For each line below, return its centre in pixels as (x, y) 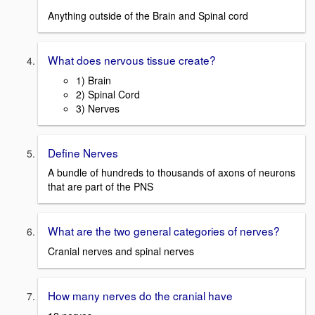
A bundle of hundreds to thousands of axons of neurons (172, 173)
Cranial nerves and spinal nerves (121, 251)
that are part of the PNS (101, 187)
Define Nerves (83, 152)
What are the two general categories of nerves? (164, 231)
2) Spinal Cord (108, 94)
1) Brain (94, 80)
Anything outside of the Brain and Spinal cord (148, 16)
